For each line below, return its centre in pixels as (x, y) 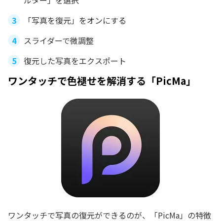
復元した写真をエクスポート (75, 60)
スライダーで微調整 (59, 40)
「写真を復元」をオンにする (75, 20)
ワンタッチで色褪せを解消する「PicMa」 (102, 80)
